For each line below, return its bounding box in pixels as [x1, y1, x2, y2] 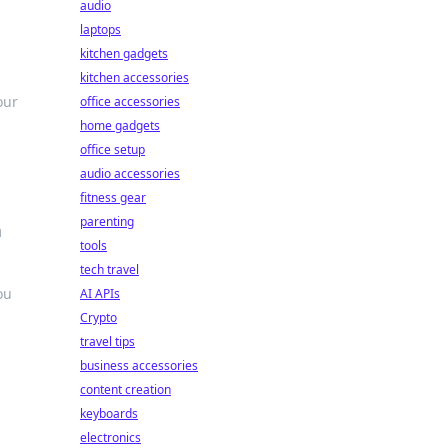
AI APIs [80, 285, 120, 302]
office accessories [80, 93, 180, 110]
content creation [80, 381, 171, 398]
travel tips [80, 333, 135, 350]
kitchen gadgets [80, 45, 168, 62]
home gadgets [80, 117, 160, 134]
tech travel [80, 261, 139, 278]
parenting [80, 213, 134, 230]
